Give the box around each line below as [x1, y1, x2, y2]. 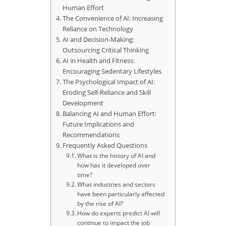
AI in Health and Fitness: [62, 56, 135, 66]
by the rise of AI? [77, 199, 124, 208]
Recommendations [62, 130, 120, 140]
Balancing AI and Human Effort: [62, 109, 156, 119]
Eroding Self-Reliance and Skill [62, 88, 151, 97]
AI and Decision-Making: [62, 35, 134, 44]
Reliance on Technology [62, 24, 133, 34]
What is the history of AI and [77, 151, 156, 160]
